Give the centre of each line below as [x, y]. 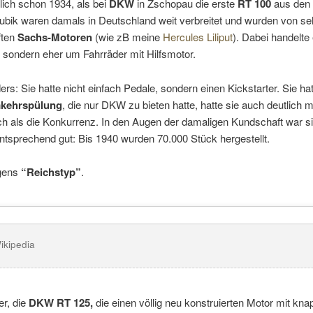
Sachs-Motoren [55, 37]
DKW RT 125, [61, 303]
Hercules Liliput [198, 37]
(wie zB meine [128, 37]
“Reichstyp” [51, 172]
